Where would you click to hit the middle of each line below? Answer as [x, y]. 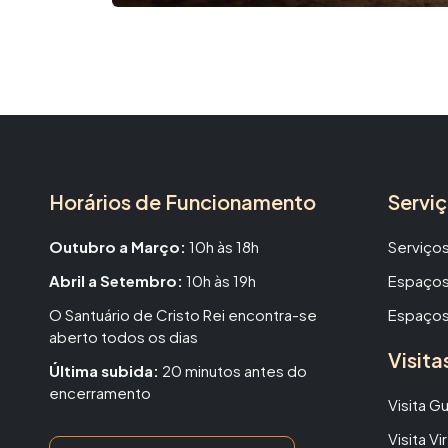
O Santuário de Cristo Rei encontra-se [183, 314]
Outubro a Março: [117, 246]
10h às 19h [219, 280]
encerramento [100, 392]
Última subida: [104, 370]
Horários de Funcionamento [182, 201]
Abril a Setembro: [116, 280]
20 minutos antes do [233, 370]
